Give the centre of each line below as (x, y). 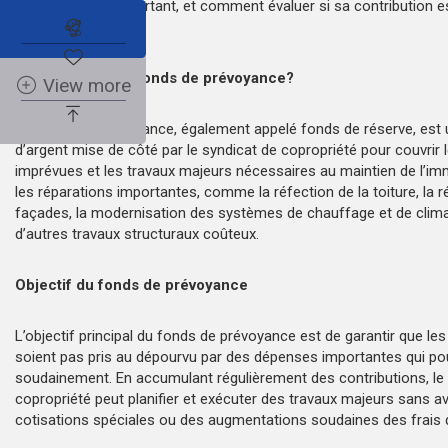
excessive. (49, 26)
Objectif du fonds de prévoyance (135, 284)
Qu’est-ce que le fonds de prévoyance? (158, 77)
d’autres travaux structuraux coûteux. (137, 233)
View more (87, 86)
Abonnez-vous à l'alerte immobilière (230, 28)
